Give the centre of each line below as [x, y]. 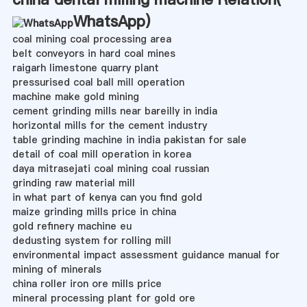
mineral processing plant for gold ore [103, 298]
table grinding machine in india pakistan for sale [129, 139]
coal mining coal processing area [91, 39]
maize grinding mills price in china [94, 211]
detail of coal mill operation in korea [101, 154]
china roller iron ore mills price [87, 283]
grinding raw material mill [73, 183]
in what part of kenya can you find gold [107, 197]
